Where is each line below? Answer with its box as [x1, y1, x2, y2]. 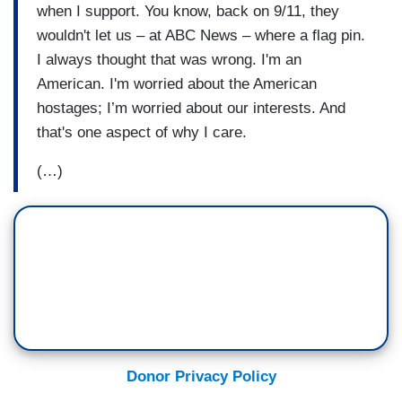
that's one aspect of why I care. [37, 123, 247, 141]
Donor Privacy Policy [126, 368, 276, 386]
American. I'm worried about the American [37, 74, 317, 92]
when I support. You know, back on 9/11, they [37, 2, 339, 20]
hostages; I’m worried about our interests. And [37, 99, 345, 117]
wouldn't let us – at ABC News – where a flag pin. [37, 26, 365, 44]
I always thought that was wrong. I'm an [37, 50, 301, 68]
